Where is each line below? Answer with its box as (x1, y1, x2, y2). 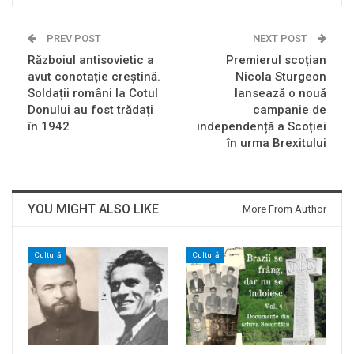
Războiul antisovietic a (28, 53, 154, 68)
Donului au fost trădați (28, 103, 153, 118)
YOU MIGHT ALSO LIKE (28, 201, 159, 217)
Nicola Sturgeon (235, 70, 326, 85)
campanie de (253, 103, 326, 118)
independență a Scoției (197, 119, 326, 134)
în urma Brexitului (227, 136, 326, 151)
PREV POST (44, 32, 101, 45)
